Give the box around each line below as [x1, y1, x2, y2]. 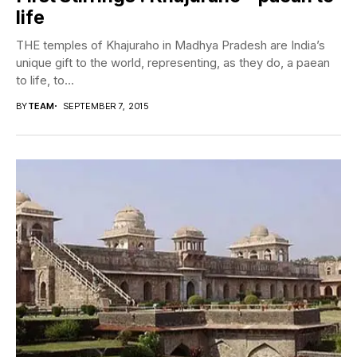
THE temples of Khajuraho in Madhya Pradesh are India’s [16, 37, 325, 53]
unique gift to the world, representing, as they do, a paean [16, 54, 330, 70]
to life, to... [16, 72, 74, 88]
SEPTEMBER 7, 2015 [62, 100, 149, 112]
